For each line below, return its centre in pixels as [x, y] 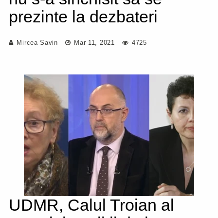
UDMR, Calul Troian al [91, 205]
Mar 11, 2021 [93, 43]
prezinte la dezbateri [83, 17]
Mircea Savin [37, 43]
